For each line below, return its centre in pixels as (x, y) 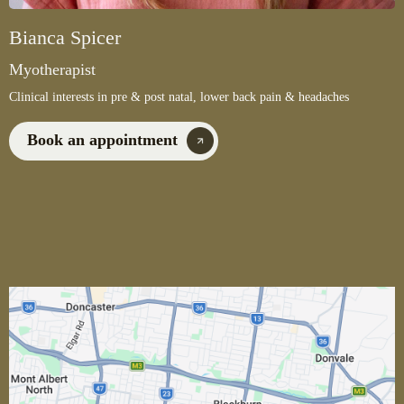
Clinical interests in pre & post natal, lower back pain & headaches (179, 96)
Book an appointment (102, 139)
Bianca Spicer (65, 37)
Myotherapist (52, 69)
